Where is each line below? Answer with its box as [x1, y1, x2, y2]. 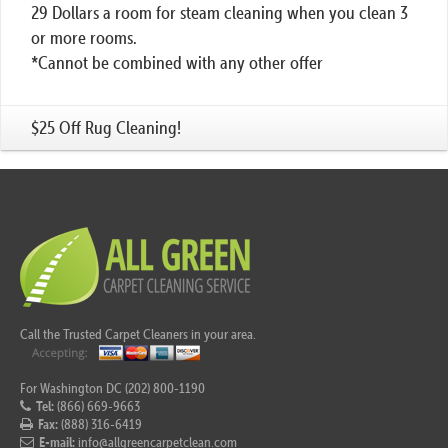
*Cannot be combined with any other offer [31, 51, 323, 73]
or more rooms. [31, 26, 137, 48]
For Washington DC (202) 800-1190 [20, 379, 205, 398]
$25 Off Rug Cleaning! [31, 116, 181, 138]
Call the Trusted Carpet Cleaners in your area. [20, 324, 256, 343]
